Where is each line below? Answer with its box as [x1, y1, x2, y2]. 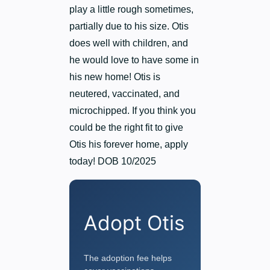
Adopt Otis [84, 210, 185, 235]
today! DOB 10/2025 [69, 156, 157, 167]
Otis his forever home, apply [69, 139, 189, 150]
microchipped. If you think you [69, 105, 196, 116]
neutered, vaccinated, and [69, 89, 180, 99]
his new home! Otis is [69, 72, 161, 83]
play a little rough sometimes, [69, 4, 194, 15]
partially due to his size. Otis [69, 21, 189, 32]
